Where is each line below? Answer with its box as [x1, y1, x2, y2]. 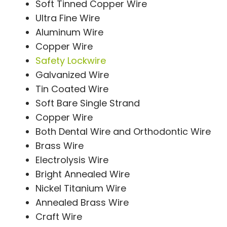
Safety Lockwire [35, 54, 106, 67]
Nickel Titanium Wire [35, 181, 126, 195]
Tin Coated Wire [35, 82, 108, 95]
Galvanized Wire [35, 68, 109, 81]
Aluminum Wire [35, 25, 103, 39]
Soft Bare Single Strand [35, 96, 140, 109]
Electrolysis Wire [35, 153, 108, 166]
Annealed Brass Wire [35, 196, 129, 209]
